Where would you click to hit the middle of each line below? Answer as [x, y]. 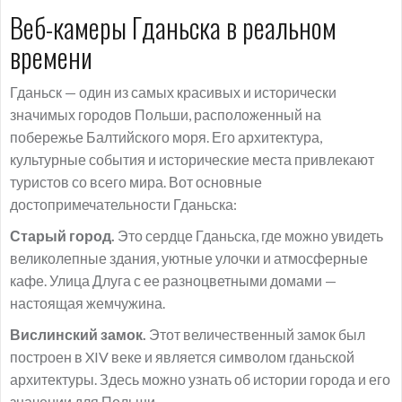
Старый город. [62, 236]
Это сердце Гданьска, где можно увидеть [249, 236]
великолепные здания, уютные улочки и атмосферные [189, 258]
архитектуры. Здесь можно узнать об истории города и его [200, 379]
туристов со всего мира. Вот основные [136, 182]
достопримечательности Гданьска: [123, 204]
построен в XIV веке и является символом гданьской [182, 357]
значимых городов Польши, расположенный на [166, 114]
